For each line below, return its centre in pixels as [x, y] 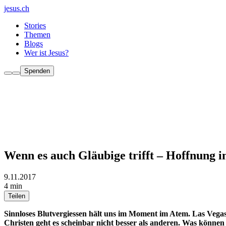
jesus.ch [17, 8]
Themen [37, 35]
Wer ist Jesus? [46, 53]
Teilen [17, 196]
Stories [35, 25]
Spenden [37, 71]
